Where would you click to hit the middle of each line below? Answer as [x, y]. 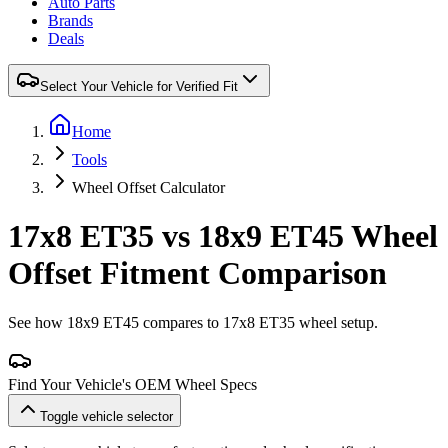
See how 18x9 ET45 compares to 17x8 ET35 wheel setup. [193, 322]
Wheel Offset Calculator [148, 187]
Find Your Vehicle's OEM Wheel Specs [132, 384]
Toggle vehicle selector [106, 416]
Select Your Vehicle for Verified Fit [139, 86]
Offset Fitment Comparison [197, 273]
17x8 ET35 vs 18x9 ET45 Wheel [223, 236]
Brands [70, 20]
